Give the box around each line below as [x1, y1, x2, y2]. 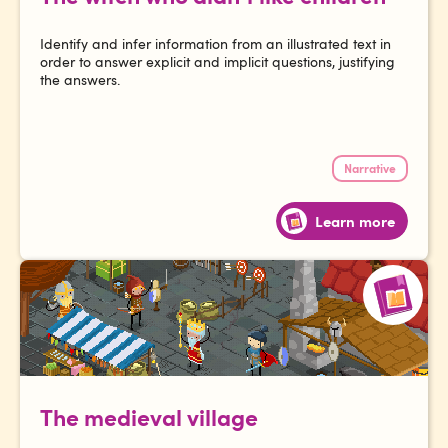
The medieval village [40, 399, 258, 432]
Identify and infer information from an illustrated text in [40, 33, 391, 53]
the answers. [40, 69, 120, 89]
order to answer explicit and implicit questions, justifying [40, 51, 395, 71]
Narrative [344, 159, 396, 176]
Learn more [315, 209, 395, 231]
